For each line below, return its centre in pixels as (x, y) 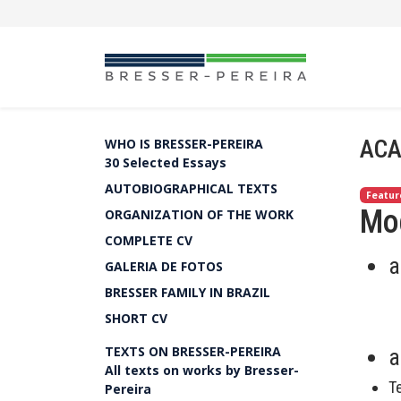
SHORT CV (136, 318)
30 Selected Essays (166, 162)
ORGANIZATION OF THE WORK (199, 214)
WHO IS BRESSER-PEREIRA (184, 144)
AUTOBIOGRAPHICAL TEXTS (191, 188)
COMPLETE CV (149, 240)
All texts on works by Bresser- (202, 370)
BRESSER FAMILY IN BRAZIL (188, 292)
